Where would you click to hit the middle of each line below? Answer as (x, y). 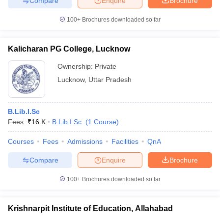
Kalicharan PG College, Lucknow (69, 49)
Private (106, 66)
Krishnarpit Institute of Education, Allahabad (90, 208)
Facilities (125, 141)
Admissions (85, 141)
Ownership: (76, 66)
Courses (21, 141)
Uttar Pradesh (110, 80)
